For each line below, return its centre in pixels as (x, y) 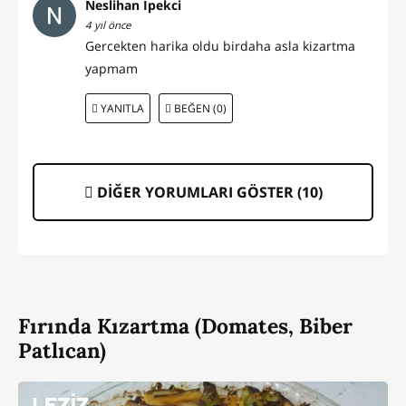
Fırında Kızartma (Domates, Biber (185, 326)
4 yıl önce (108, 25)
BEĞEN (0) (199, 108)
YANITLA (121, 108)
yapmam (111, 69)
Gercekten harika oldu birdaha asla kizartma (220, 46)
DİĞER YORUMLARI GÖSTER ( (197, 193)
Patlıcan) (62, 351)
